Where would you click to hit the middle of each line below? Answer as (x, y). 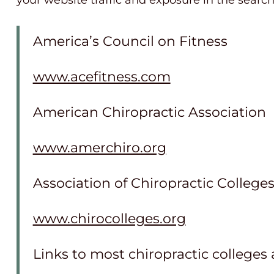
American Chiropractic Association (149, 112)
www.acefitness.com (102, 76)
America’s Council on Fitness (130, 41)
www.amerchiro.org (99, 147)
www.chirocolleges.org (109, 218)
